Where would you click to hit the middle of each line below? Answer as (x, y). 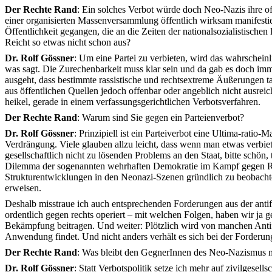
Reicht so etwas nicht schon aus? (68, 42)
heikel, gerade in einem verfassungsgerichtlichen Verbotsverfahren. (133, 102)
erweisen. (23, 188)
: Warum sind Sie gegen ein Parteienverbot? (161, 117)
